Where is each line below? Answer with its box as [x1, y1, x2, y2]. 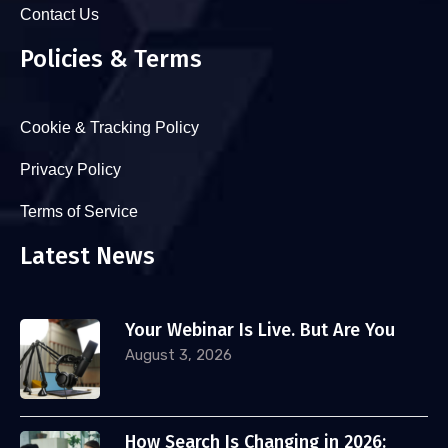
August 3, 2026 [125, 346, 232, 364]
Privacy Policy [20, 161, 121, 178]
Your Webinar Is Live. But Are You [125, 319, 395, 341]
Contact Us [20, 6, 99, 23]
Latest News [20, 242, 155, 270]
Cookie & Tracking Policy [20, 119, 199, 136]
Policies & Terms [20, 45, 202, 73]
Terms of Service [20, 203, 138, 220]
